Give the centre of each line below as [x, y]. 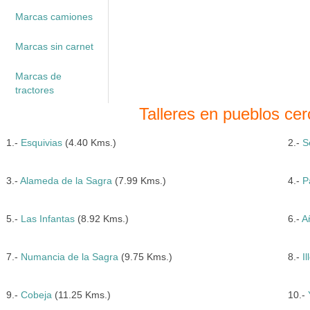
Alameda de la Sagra [66, 181]
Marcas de [38, 76]
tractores [34, 90]
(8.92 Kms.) [101, 219]
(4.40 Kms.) [89, 143]
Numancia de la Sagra [69, 257]
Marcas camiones [54, 17]
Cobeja [36, 295]
